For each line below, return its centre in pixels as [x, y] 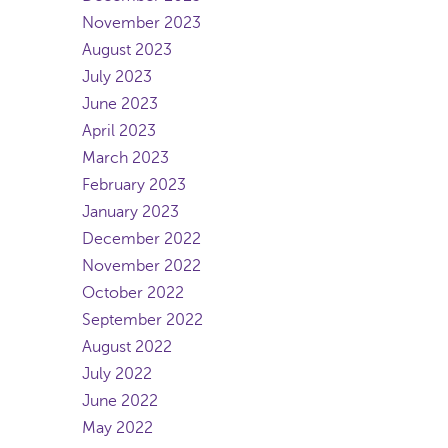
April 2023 [119, 131]
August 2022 [127, 347]
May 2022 [117, 428]
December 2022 [141, 239]
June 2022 [120, 401]
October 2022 [133, 293]
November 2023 [141, 23]
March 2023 [125, 158]
